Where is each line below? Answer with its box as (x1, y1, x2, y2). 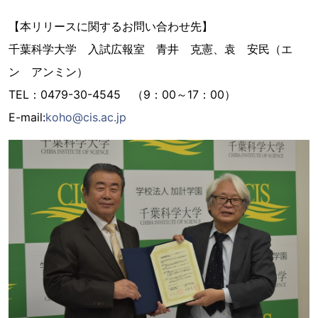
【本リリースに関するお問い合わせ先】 (9, 19, 213, 33)
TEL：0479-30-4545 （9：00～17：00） (9, 87, 236, 102)
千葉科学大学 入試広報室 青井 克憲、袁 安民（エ (9, 42, 292, 56)
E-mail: (9, 110, 45, 124)
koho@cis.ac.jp (45, 110, 126, 124)
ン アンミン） (9, 65, 88, 79)
